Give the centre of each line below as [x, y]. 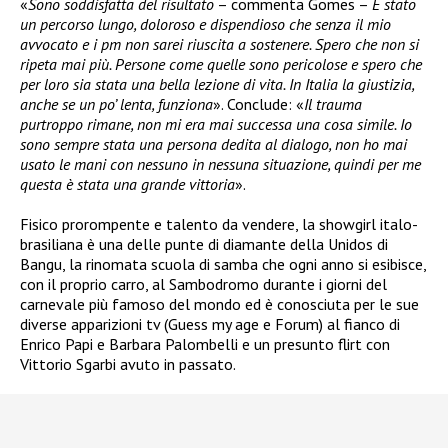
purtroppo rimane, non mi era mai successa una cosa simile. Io [216, 124]
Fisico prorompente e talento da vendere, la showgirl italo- [219, 224]
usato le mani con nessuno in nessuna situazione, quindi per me [220, 164]
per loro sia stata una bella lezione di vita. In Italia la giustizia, [217, 84]
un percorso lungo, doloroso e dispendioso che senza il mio [205, 24]
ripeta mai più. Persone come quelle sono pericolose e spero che [221, 64]
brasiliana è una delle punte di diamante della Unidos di [204, 244]
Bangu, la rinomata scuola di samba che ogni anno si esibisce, [223, 264]
